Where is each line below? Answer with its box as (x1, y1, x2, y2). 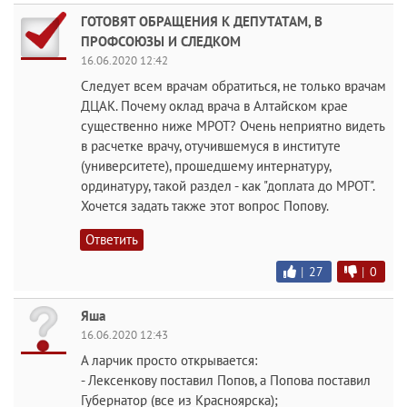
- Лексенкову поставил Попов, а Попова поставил (81, 371, 371, 389)
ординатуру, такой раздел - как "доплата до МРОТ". (81, 176, 374, 194)
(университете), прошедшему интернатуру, (81, 156, 331, 174)
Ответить (85, 230, 138, 248)
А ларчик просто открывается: (81, 351, 257, 369)
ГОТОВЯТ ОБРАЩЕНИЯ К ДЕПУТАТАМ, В (81, 12, 323, 30)
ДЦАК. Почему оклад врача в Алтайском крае (81, 96, 348, 114)
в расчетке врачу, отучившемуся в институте (81, 136, 341, 154)
